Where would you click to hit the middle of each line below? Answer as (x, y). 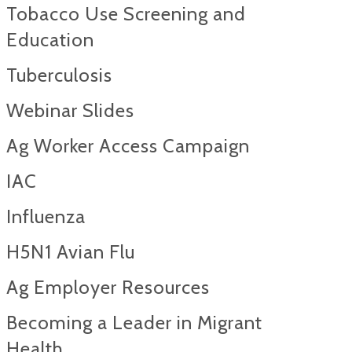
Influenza (46, 216)
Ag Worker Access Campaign (128, 146)
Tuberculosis (59, 75)
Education (50, 40)
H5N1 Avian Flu (71, 252)
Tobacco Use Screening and (126, 14)
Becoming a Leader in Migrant (134, 323)
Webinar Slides (70, 110)
